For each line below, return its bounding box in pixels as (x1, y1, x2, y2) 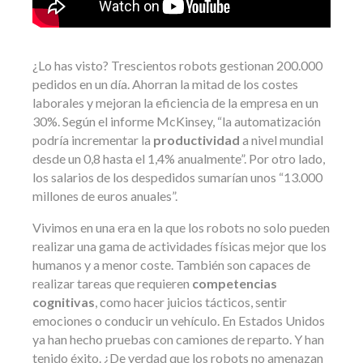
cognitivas (32, 294, 95, 310)
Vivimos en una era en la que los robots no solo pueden (32, 220, 330, 236)
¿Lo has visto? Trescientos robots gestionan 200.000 (32, 58, 322, 74)
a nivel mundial (240, 132, 323, 148)
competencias (192, 275, 277, 292)
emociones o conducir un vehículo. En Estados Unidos (32, 313, 325, 329)
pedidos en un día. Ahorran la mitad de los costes (32, 76, 298, 92)
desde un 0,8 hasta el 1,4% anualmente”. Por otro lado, (32, 151, 325, 167)
